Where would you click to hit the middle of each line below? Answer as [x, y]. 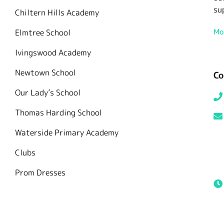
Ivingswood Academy [53, 53]
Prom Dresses [40, 173]
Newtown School [45, 73]
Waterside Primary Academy [67, 133]
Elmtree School [43, 33]
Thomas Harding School [58, 113]
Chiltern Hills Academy [57, 13]
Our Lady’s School [48, 93]
